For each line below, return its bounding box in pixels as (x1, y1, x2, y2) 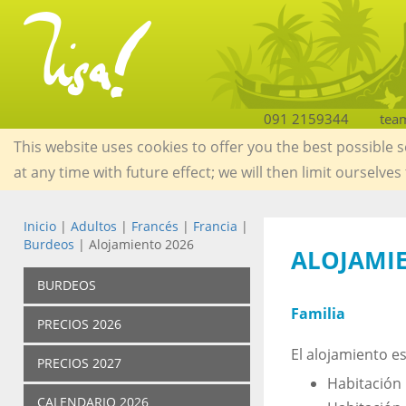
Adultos (70, 217, 117, 236)
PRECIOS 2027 (36, 354, 121, 372)
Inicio (23, 217, 56, 236)
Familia (290, 304, 345, 324)
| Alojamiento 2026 (73, 236, 194, 254)
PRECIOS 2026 (36, 315, 121, 333)
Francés (130, 217, 179, 236)
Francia (192, 217, 237, 236)
